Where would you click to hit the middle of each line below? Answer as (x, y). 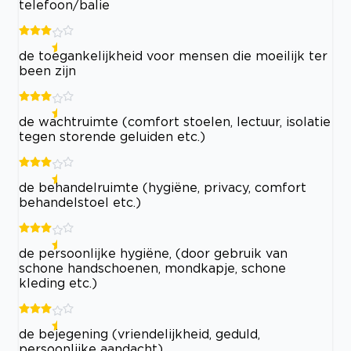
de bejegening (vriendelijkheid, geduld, (139, 334)
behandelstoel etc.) (80, 202)
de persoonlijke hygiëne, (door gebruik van (153, 253)
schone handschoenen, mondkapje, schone (152, 268)
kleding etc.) (58, 283)
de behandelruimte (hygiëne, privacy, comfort (163, 187)
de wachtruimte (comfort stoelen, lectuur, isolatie (175, 121)
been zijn (47, 71)
